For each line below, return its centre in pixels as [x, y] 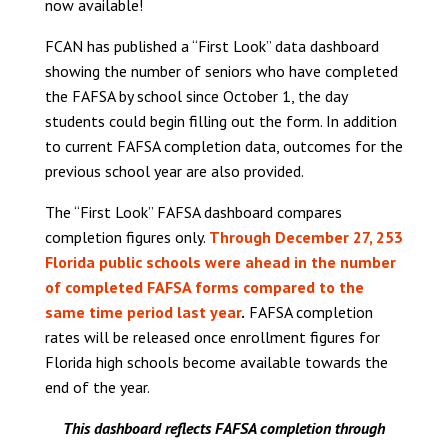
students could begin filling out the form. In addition [220, 120]
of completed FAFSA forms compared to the [204, 286]
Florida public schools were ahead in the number [220, 261]
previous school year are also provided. [174, 170]
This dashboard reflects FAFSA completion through [223, 427]
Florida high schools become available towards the [216, 361]
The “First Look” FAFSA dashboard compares [193, 211]
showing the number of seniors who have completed [221, 70]
